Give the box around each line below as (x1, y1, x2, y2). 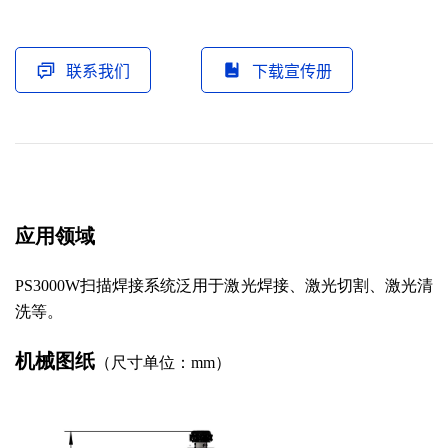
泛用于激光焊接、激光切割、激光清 (176, 276, 434, 294)
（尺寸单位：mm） (95, 353, 231, 371)
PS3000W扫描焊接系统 (15, 276, 177, 294)
